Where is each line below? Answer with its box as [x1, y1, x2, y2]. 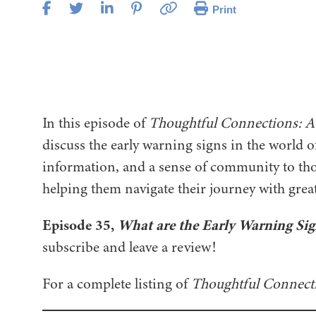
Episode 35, [42, 214, 114, 236]
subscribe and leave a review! [42, 237, 223, 257]
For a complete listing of [42, 274, 191, 294]
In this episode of [42, 113, 149, 133]
